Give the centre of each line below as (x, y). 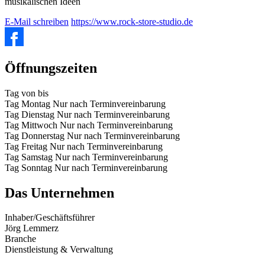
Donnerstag (43, 135)
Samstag (37, 157)
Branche (20, 239)
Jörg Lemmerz (32, 228)
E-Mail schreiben (37, 21)
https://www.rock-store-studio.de (132, 21)
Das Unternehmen (59, 193)
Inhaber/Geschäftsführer (50, 218)
